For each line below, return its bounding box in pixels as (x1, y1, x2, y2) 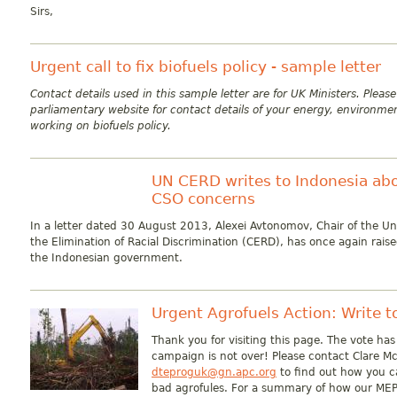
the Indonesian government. (30, 252, 183, 264)
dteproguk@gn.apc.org (152, 366, 276, 378)
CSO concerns (152, 190, 255, 207)
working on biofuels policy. (30, 120, 171, 132)
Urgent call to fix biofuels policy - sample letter (30, 58, 381, 75)
